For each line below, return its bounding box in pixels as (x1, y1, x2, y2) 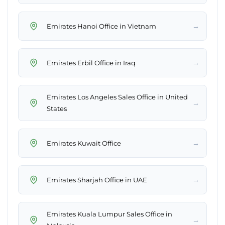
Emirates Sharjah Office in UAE (47, 175, 147, 184)
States (47, 104, 67, 113)
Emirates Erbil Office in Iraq (47, 58, 136, 67)
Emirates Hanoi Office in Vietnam (47, 22, 156, 30)
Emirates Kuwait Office (47, 139, 121, 147)
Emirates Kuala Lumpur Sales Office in (47, 210, 172, 218)
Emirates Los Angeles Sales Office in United (47, 93, 188, 101)
